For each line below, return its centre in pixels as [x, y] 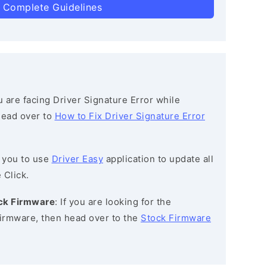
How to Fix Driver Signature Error [130, 116]
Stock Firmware [176, 218]
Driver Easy [77, 159]
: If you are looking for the [113, 202]
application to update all [158, 159]
